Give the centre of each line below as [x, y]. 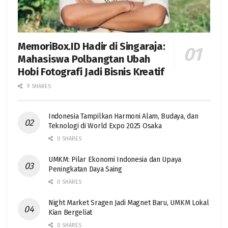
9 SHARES [38, 86]
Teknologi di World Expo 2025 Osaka [105, 126]
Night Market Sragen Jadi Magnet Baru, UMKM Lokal [129, 203]
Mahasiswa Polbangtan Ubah [84, 59]
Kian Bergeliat [70, 212]
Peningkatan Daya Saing [85, 169]
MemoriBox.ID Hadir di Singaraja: [92, 46]
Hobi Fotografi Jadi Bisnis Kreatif [91, 72]
